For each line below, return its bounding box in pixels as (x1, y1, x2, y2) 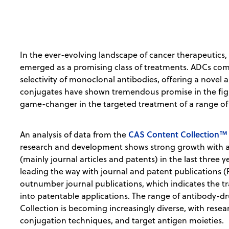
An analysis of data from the (20, 129, 129, 141)
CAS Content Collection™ (128, 128, 228, 141)
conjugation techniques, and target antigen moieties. (20, 215, 224, 226)
